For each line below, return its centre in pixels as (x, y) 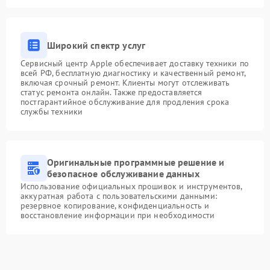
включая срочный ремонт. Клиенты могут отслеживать (125, 83)
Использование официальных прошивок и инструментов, (131, 186)
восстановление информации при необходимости (118, 215)
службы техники (52, 111)
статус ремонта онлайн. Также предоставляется (111, 92)
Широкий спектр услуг (96, 45)
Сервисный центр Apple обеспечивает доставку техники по (135, 63)
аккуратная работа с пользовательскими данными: (119, 196)
